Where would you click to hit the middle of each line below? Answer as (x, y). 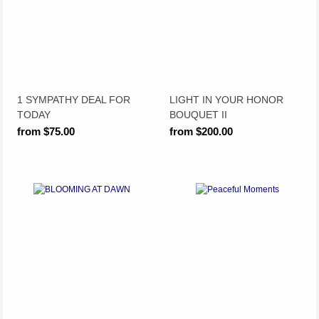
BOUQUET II (199, 114)
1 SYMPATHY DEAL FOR (74, 99)
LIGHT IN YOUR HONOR (227, 99)
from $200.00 (202, 132)
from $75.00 (46, 132)
